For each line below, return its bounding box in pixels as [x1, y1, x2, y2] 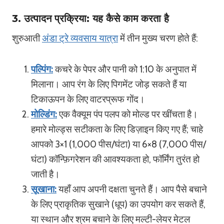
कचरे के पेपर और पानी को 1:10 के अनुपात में [53, 63, 196, 75]
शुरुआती [12, 32, 42, 44]
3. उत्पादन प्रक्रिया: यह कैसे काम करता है [12, 12, 169, 24]
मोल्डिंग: [31, 108, 57, 120]
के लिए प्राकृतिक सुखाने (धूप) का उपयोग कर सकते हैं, [31, 198, 205, 210]
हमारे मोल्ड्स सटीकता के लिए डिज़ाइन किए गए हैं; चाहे [31, 123, 203, 135]
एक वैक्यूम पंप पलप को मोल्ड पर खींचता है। [57, 108, 198, 120]
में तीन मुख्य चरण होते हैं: [118, 32, 198, 44]
